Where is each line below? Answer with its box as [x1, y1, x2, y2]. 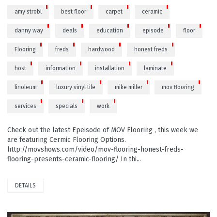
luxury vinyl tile [56, 84, 95, 91]
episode [142, 27, 164, 34]
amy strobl [15, 8, 42, 15]
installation [95, 65, 124, 72]
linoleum [15, 84, 37, 91]
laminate [144, 65, 167, 72]
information [46, 65, 76, 72]
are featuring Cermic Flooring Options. [7, 136, 126, 144]
